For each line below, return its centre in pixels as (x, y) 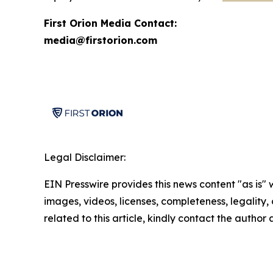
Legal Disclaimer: (85, 157)
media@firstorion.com (101, 40)
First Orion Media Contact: (110, 23)
